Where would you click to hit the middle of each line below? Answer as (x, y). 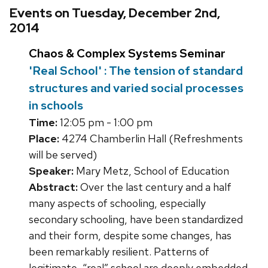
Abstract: (53, 187)
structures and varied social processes (136, 88)
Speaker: (51, 171)
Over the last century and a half (155, 187)
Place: (44, 139)
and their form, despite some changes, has (130, 236)
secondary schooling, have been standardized (136, 220)
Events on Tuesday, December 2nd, (115, 13)
